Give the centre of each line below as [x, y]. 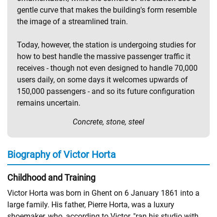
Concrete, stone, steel [108, 122]
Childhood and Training [51, 177]
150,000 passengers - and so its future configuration [106, 91]
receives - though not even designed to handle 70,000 [107, 68]
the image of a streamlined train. [72, 21]
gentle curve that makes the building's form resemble [107, 10]
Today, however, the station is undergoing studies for [106, 45]
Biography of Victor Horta [62, 154]
